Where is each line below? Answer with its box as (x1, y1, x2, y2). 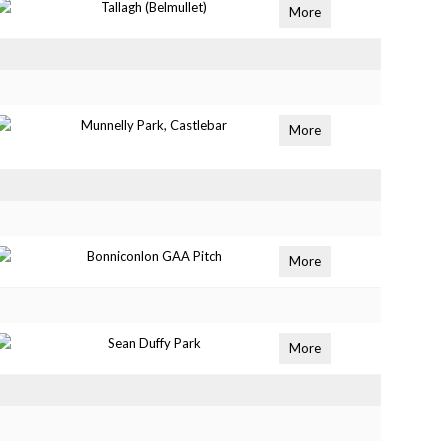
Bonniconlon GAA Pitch (86, 248, 222, 264)
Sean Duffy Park (107, 335, 201, 351)
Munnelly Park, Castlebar (81, 117, 228, 133)
